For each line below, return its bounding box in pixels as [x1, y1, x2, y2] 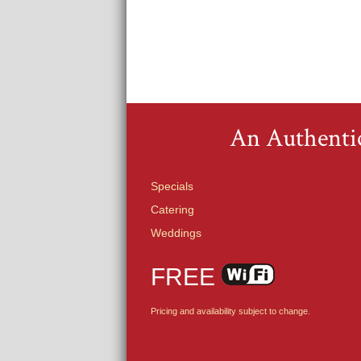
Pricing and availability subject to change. [151, 305, 310, 316]
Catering [151, 202, 194, 216]
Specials [151, 179, 193, 193]
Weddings [151, 226, 201, 239]
